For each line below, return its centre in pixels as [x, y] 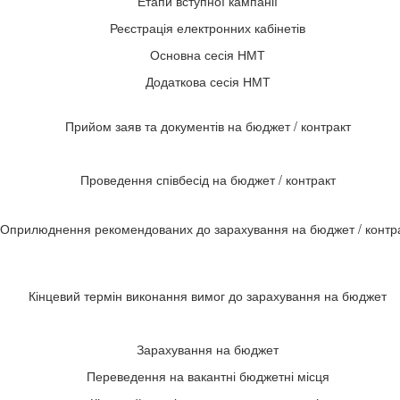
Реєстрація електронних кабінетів [208, 27]
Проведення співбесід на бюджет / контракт [208, 179]
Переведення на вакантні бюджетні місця [208, 375]
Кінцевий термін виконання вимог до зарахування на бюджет [208, 295]
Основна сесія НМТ [208, 54]
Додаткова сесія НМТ [208, 81]
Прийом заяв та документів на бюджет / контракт [208, 125]
